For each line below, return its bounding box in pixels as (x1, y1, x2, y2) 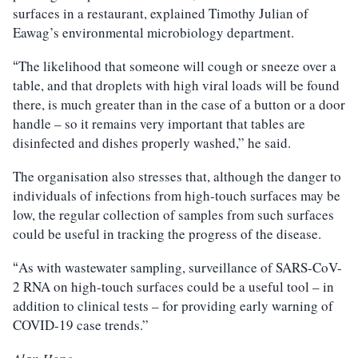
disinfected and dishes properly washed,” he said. (13, 133, 291, 153)
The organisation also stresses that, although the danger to (13, 167, 341, 186)
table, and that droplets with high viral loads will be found (13, 76, 340, 95)
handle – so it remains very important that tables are (13, 114, 305, 133)
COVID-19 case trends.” (13, 316, 149, 335)
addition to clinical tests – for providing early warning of (13, 296, 333, 316)
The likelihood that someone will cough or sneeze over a (18, 57, 336, 76)
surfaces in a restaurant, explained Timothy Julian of (13, 4, 308, 23)
